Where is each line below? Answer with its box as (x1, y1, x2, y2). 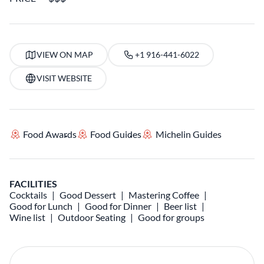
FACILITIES (9, 178, 57, 189)
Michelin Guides (155, 128, 222, 140)
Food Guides (90, 128, 142, 140)
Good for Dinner (85, 200, 151, 212)
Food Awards (23, 128, 77, 140)
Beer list (164, 200, 197, 212)
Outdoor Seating (58, 212, 126, 223)
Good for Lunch (9, 200, 72, 212)
